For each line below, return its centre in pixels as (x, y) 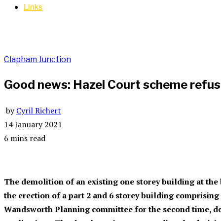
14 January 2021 (33, 125)
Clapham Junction (37, 59)
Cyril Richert (39, 111)
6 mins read (25, 138)
